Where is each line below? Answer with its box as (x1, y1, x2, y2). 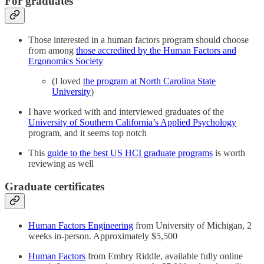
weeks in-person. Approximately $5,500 (28, 230, 177, 241)
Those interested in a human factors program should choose (28, 35, 249, 45)
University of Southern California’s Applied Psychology (28, 117, 236, 128)
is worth (213, 148, 245, 159)
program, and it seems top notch (28, 128, 147, 138)
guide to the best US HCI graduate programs (47, 148, 213, 159)
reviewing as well (28, 159, 94, 169)
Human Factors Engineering (28, 220, 133, 230)
